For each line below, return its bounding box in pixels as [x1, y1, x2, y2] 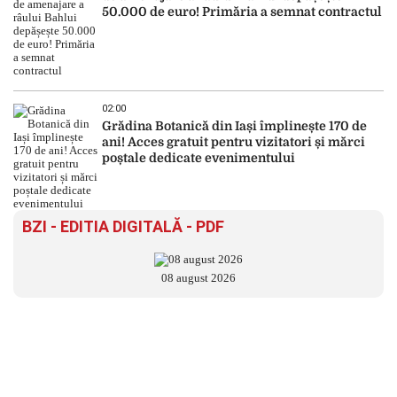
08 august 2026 [161, 271, 236, 285]
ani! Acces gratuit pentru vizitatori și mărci [102, 135, 365, 150]
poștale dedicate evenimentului [102, 151, 295, 166]
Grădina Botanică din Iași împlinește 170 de [102, 119, 367, 134]
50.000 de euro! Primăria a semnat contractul [102, 4, 382, 19]
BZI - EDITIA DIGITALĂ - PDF [22, 217, 224, 237]
